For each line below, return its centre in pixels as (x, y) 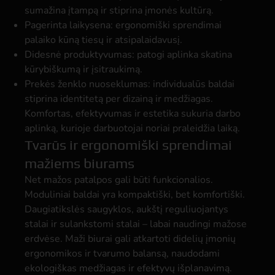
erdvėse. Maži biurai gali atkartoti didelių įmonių (130, 239)
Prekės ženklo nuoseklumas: (87, 84)
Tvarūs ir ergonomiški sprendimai (128, 145)
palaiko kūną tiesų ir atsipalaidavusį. (103, 40)
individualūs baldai (192, 84)
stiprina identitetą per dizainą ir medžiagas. (119, 99)
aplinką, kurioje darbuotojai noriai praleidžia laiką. (132, 128)
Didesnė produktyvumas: (79, 55)
